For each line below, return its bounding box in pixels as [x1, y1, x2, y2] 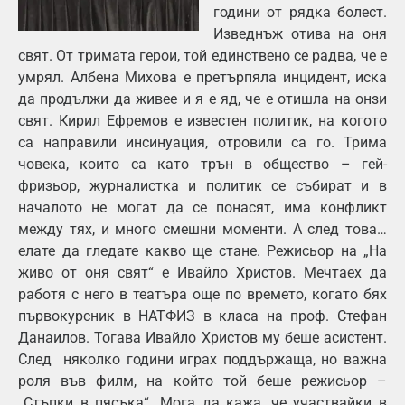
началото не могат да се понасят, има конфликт [18, 198, 387, 216]
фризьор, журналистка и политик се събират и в [18, 176, 387, 194]
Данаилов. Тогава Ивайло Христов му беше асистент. [18, 328, 387, 346]
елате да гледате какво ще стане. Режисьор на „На [18, 241, 387, 259]
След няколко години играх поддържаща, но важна [18, 350, 387, 368]
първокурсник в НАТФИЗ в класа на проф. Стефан [18, 306, 387, 325]
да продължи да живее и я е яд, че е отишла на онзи [18, 89, 387, 108]
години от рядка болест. [213, 3, 387, 21]
